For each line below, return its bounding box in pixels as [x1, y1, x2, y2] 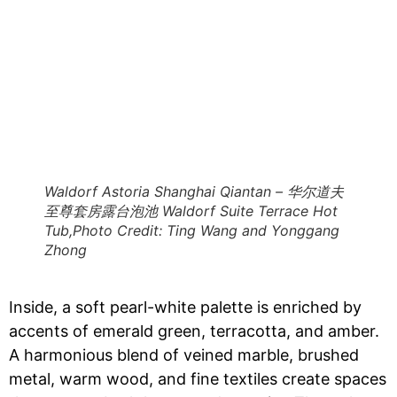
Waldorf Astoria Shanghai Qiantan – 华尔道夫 [44, 183, 344, 200]
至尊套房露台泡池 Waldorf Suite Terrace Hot [44, 202, 338, 220]
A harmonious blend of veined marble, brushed [9, 346, 359, 364]
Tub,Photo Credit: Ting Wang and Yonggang [44, 222, 339, 239]
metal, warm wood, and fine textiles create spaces [9, 370, 386, 388]
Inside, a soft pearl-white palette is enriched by [9, 298, 362, 316]
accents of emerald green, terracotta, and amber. [9, 322, 379, 340]
